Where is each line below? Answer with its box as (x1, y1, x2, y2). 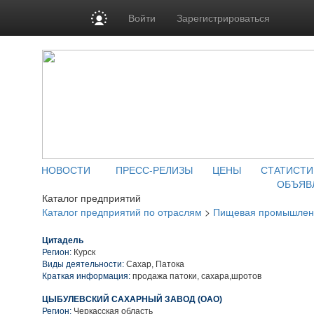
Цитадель (42, 235, 83, 245)
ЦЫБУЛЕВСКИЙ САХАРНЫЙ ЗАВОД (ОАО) (42, 294, 222, 304)
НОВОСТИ (41, 163, 90, 177)
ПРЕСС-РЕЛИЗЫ (116, 163, 193, 177)
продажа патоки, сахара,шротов (130, 271, 261, 281)
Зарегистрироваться (177, 11, 271, 25)
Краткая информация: (42, 271, 130, 281)
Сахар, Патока (124, 259, 184, 269)
